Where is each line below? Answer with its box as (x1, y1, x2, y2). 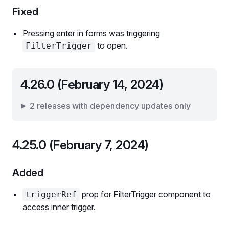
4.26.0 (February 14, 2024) (20, 77, 164, 92)
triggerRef (26, 190, 77, 199)
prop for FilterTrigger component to (80, 189, 211, 199)
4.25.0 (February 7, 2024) (12, 138, 149, 152)
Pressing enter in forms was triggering (22, 28, 160, 38)
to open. (95, 40, 128, 51)
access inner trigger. (22, 202, 96, 212)
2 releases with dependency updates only (29, 101, 191, 111)
